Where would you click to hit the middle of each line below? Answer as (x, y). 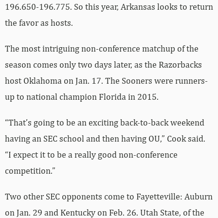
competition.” (30, 142)
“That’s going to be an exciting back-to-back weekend (105, 93)
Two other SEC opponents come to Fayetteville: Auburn (109, 167)
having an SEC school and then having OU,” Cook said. (105, 109)
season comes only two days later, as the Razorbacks (103, 36)
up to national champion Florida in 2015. (82, 68)
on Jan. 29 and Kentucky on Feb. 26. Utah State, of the (105, 183)
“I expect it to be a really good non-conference (91, 126)
